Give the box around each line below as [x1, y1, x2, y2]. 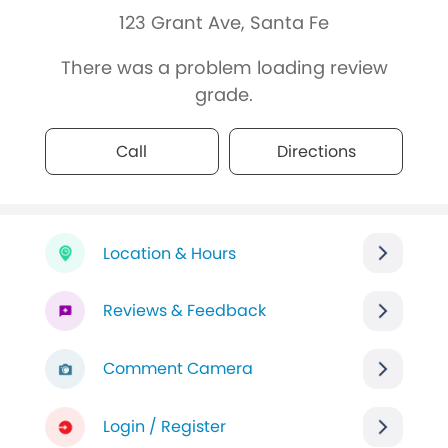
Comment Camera [102, 357, 253, 381]
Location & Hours [102, 241, 236, 265]
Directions [276, 140, 356, 164]
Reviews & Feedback [102, 299, 266, 323]
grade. [195, 82, 253, 108]
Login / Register [102, 415, 226, 439]
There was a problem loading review [60, 55, 388, 81]
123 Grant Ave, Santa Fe [119, 10, 329, 36]
